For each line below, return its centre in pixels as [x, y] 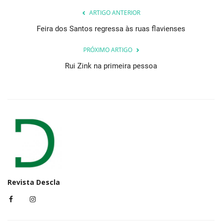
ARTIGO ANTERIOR [114, 12]
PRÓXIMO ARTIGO [108, 50]
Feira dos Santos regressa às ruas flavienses [111, 28]
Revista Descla [34, 182]
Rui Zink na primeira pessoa [111, 66]
